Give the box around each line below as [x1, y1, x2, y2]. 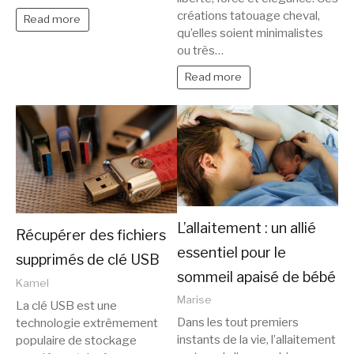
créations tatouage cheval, [177, 9, 320, 24]
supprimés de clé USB [16, 251, 160, 269]
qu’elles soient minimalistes [177, 26, 323, 41]
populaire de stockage [16, 333, 137, 348]
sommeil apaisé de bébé [177, 268, 336, 285]
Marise [177, 293, 212, 307]
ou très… [177, 43, 224, 58]
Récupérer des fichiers [16, 227, 166, 244]
